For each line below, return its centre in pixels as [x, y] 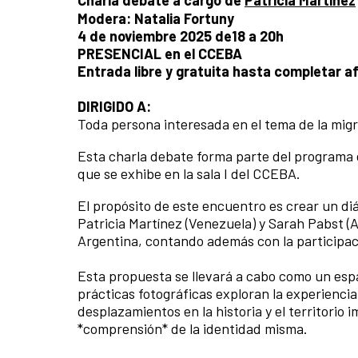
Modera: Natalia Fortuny [157, 19]
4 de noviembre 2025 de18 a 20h [181, 36]
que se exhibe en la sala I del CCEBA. [192, 174]
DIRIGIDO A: [114, 107]
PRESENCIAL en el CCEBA [160, 54]
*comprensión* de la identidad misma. [193, 329]
